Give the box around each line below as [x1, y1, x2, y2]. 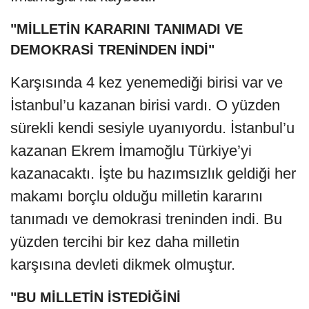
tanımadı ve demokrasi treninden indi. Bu [10, 210, 282, 228]
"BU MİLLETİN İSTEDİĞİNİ [10, 289, 181, 305]
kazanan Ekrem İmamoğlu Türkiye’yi [10, 141, 252, 159]
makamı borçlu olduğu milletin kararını [10, 187, 263, 205]
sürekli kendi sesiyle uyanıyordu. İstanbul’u [10, 119, 295, 137]
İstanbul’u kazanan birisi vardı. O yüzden [10, 96, 280, 114]
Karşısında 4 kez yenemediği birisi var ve [10, 73, 283, 91]
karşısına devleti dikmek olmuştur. [10, 255, 235, 273]
